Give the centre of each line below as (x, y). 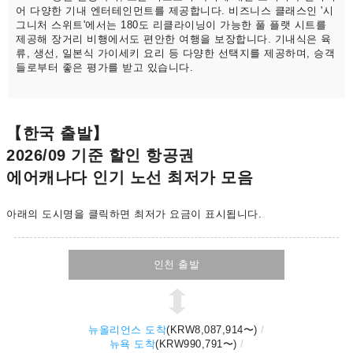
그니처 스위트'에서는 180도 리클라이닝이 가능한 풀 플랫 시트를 (171, 25)
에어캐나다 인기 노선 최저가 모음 (130, 178)
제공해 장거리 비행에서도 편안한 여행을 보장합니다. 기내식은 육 (174, 39)
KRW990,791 (191, 344)
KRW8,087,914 (206, 330)
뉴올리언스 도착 (128, 330)
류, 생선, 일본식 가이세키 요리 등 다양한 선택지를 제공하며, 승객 (175, 54)
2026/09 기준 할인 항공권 (100, 156)
